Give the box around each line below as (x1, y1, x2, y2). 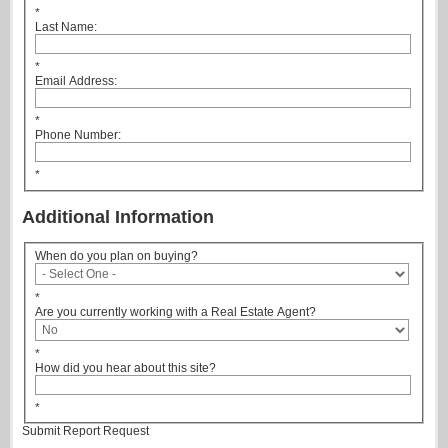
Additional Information (22, 206, 214, 227)
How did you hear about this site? (35, 360, 216, 375)
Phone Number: (35, 128, 121, 143)
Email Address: (35, 74, 117, 89)
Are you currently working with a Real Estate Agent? (35, 304, 316, 319)
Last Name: (35, 20, 97, 35)
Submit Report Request (22, 424, 149, 439)
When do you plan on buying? (35, 248, 198, 263)
